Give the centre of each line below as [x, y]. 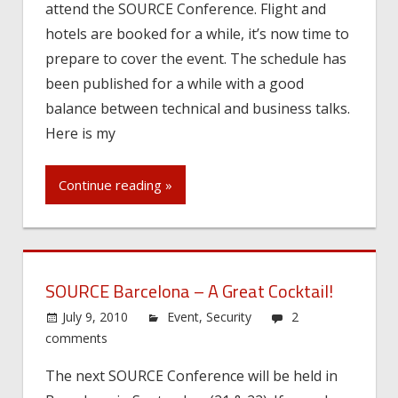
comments [76, 338]
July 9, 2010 [96, 316]
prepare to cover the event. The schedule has [196, 58]
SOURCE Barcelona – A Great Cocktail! [189, 291]
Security [229, 316]
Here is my [80, 133]
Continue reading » [115, 185]
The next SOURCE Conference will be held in [191, 375]
